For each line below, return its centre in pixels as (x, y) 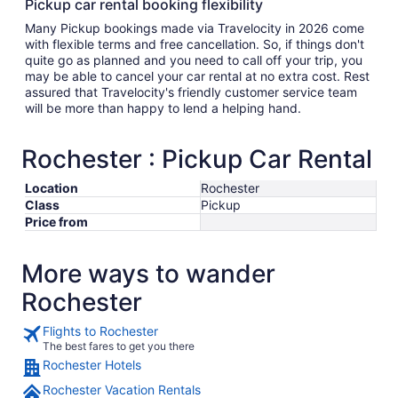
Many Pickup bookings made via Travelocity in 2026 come (195, 28)
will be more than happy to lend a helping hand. (167, 108)
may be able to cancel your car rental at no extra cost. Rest (197, 76)
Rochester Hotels (92, 365)
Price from (56, 222)
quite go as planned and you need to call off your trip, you (194, 60)
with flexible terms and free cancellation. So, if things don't (195, 44)
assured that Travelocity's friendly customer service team (191, 92)
